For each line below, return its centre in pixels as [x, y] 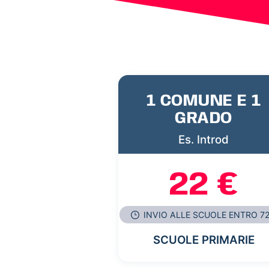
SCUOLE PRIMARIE [204, 240]
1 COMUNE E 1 [204, 101]
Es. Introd [204, 139]
